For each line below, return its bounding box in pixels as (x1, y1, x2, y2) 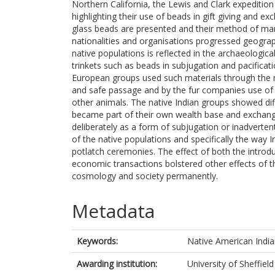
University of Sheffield (187, 258, 274, 269)
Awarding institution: (77, 258, 157, 269)
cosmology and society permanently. (72, 170, 218, 182)
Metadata (72, 198, 155, 223)
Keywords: (77, 235, 118, 247)
